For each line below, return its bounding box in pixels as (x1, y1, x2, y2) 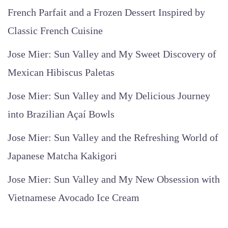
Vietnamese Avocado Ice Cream (8, 192, 139, 203)
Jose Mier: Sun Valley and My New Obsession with (8, 174, 220, 185)
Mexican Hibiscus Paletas (8, 67, 115, 78)
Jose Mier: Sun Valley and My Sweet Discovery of (8, 48, 216, 60)
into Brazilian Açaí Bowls (8, 108, 115, 120)
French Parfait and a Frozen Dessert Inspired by (8, 7, 205, 18)
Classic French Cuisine (8, 25, 103, 36)
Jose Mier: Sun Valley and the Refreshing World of (8, 132, 218, 143)
